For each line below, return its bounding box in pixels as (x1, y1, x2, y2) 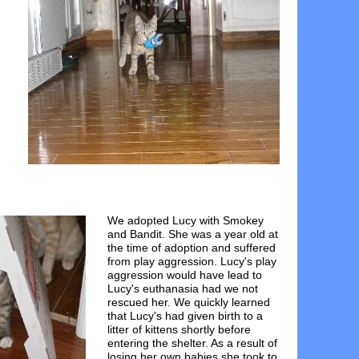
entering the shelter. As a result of (107, 337, 277, 349)
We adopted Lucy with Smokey (107, 214, 264, 227)
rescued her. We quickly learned (107, 296, 270, 309)
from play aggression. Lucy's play (107, 255, 276, 268)
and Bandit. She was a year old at (107, 228, 278, 240)
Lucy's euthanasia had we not (107, 282, 258, 295)
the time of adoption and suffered (107, 241, 276, 254)
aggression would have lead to (107, 268, 262, 281)
